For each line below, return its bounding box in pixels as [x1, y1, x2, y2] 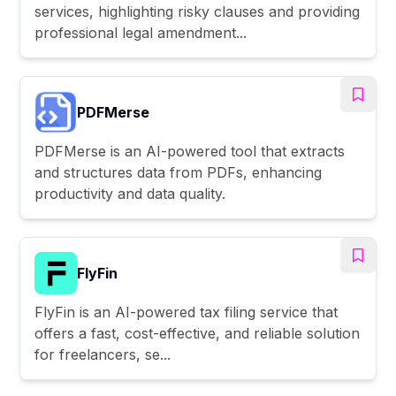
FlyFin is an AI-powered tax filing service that [34, 302, 339, 321]
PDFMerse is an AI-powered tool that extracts [34, 141, 346, 160]
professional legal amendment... [34, 23, 247, 42]
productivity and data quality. [34, 184, 226, 202]
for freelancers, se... [34, 345, 171, 363]
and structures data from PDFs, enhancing [34, 163, 323, 181]
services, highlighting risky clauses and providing [34, 2, 361, 20]
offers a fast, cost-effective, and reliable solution [34, 324, 361, 342]
